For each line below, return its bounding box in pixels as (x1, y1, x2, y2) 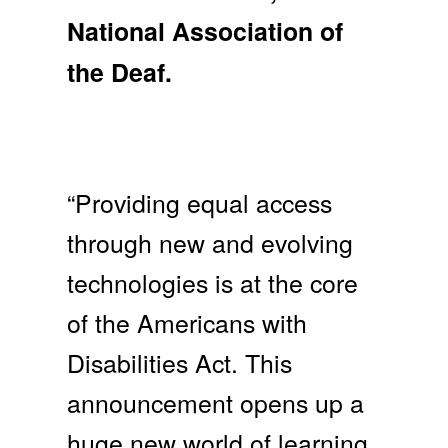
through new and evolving (67, 223, 354, 260)
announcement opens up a (67, 383, 365, 420)
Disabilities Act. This (67, 343, 293, 380)
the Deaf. (67, 54, 173, 91)
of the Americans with (67, 303, 308, 340)
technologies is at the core (67, 263, 359, 300)
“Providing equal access (67, 183, 333, 220)
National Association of (67, 13, 344, 50)
